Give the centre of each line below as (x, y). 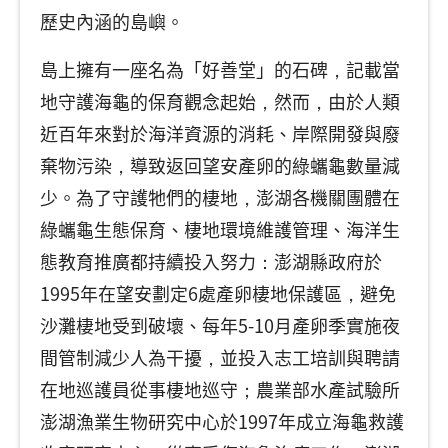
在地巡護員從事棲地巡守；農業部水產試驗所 (220, 389)
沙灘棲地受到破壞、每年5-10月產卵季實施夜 (220, 325)
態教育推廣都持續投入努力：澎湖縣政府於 (211, 261)
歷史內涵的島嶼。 (112, 21)
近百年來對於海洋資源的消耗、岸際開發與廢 (220, 133)
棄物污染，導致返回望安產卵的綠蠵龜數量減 (220, 165)
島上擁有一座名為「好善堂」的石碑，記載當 (220, 69)
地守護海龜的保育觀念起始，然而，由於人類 (220, 101)
